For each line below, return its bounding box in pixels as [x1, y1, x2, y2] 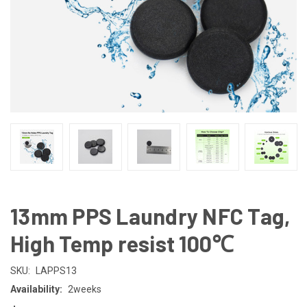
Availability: [10, 283, 62, 295]
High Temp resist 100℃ [10, 230, 234, 256]
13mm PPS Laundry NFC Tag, [10, 202, 291, 229]
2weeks [67, 283, 101, 295]
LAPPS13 [35, 265, 77, 276]
